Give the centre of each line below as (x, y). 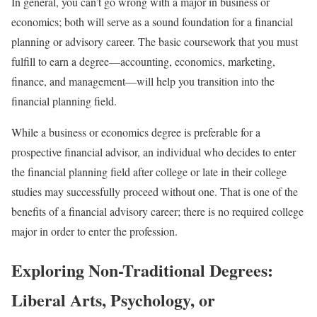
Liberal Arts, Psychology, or (113, 299)
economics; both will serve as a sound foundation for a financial (152, 21)
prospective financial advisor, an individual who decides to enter (154, 151)
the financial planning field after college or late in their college (149, 171)
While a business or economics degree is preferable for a (136, 132)
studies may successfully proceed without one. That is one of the (155, 191)
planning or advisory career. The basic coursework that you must (155, 41)
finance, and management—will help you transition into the (143, 81)
